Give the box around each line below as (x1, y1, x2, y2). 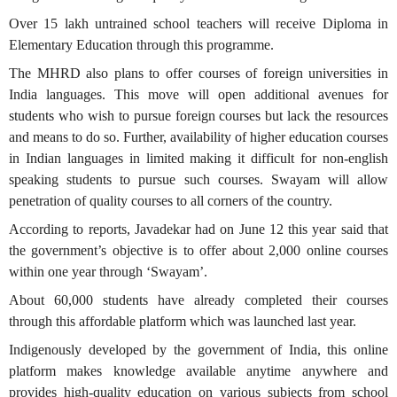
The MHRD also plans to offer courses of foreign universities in (9, 66, 388, 81)
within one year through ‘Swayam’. (9, 264, 207, 279)
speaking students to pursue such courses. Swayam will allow (9, 172, 388, 187)
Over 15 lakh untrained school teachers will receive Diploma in (9, 16, 388, 31)
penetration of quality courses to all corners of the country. (9, 193, 332, 208)
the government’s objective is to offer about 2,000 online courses (9, 243, 388, 258)
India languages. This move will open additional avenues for (9, 87, 388, 102)
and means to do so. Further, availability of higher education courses (9, 129, 388, 144)
